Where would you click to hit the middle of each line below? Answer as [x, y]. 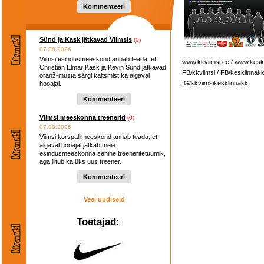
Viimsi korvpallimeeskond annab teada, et [98, 137]
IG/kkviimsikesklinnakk [215, 83]
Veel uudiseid [104, 199]
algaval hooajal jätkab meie [77, 145]
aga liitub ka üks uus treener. [80, 161]
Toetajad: [98, 222]
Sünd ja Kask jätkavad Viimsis [86, 39]
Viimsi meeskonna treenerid [82, 117]
